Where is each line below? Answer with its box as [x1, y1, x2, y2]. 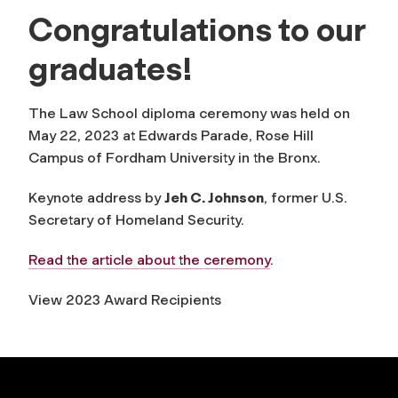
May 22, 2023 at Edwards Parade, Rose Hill [28, 126, 314, 144]
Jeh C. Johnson [164, 188, 264, 206]
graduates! [28, 48, 193, 88]
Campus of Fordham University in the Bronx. [28, 148, 321, 166]
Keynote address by [28, 188, 164, 206]
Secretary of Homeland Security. [28, 211, 248, 228]
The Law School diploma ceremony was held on [28, 104, 350, 122]
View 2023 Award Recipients [28, 291, 221, 308]
